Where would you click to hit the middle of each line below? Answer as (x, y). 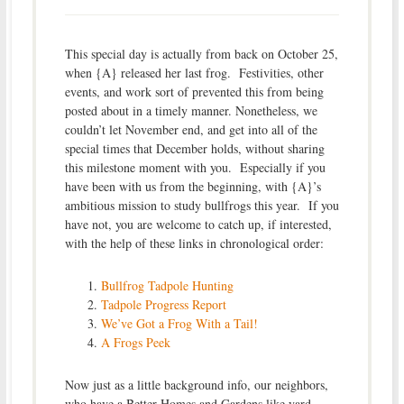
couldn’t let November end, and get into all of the (191, 129)
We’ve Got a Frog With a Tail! (179, 323)
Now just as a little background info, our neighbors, (196, 384)
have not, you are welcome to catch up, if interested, (198, 224)
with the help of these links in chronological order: (194, 243)
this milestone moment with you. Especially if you (195, 167)
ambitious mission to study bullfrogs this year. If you (202, 205)
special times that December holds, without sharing (194, 148)
